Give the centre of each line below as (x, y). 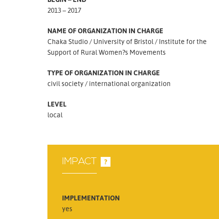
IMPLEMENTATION (91, 197)
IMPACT (79, 161)
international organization (130, 83)
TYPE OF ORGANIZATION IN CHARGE (104, 73)
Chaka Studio (68, 41)
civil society (66, 83)
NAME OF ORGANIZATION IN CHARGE (105, 31)
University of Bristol (123, 41)
